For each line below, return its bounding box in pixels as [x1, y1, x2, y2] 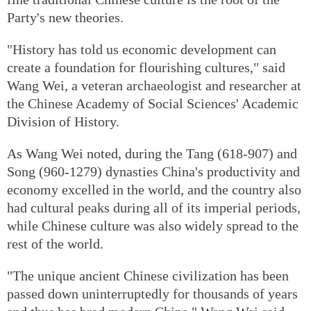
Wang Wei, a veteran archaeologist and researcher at [7, 77, 301, 93]
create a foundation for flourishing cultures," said [7, 59, 285, 75]
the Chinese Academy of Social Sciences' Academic [7, 95, 299, 111]
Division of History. [7, 113, 119, 129]
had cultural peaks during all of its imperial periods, [7, 199, 301, 215]
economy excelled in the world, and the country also [7, 181, 301, 197]
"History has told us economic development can [7, 41, 276, 57]
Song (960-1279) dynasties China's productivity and [7, 163, 300, 179]
